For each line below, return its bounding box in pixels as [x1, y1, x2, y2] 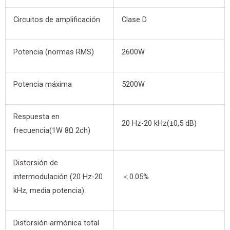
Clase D [121, 15, 147, 25]
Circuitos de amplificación [13, 15, 100, 25]
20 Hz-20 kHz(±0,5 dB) [121, 119, 197, 128]
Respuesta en [13, 112, 60, 122]
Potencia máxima [13, 80, 72, 89]
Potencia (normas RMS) [13, 47, 94, 57]
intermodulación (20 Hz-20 [13, 172, 103, 182]
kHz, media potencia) [13, 186, 84, 196]
